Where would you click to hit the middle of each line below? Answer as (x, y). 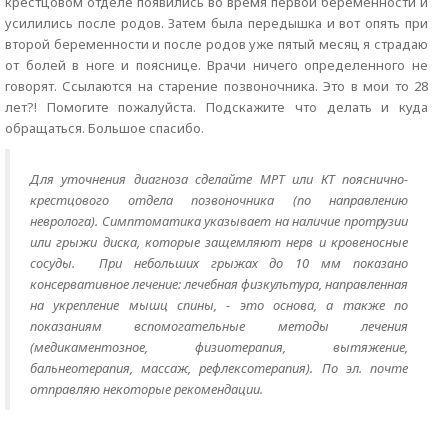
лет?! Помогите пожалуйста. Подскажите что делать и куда (216, 107)
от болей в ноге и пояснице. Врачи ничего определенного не (216, 65)
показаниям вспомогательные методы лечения (219, 326)
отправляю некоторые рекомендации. (146, 389)
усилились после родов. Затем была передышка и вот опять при (216, 23)
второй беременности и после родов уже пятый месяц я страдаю (216, 44)
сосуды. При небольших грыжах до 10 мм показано (219, 263)
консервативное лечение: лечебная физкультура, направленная (219, 284)
